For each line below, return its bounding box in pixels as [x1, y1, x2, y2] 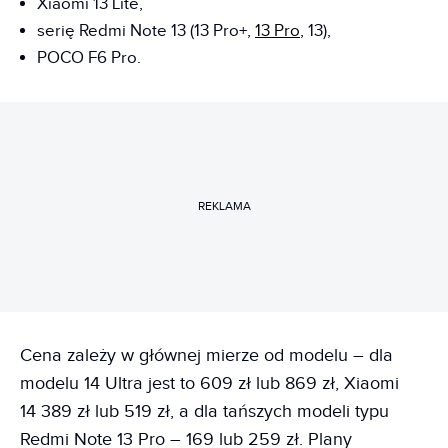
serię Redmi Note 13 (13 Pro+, [37, 20, 255, 41]
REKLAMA [197, 199, 251, 213]
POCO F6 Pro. [37, 47, 141, 68]
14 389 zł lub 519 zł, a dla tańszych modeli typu [20, 400, 389, 422]
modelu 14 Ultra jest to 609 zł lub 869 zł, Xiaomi [20, 372, 399, 394]
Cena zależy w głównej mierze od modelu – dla [20, 344, 393, 366]
